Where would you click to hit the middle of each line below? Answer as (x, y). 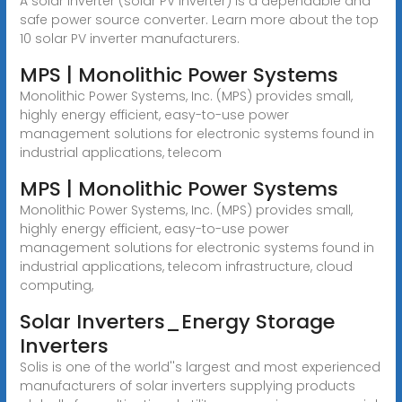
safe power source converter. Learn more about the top (199, 19)
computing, (56, 285)
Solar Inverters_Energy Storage (177, 321)
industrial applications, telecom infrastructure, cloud (186, 266)
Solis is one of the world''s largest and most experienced (200, 367)
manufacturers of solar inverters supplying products (187, 385)
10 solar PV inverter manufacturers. (129, 38)
